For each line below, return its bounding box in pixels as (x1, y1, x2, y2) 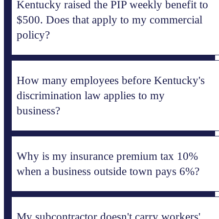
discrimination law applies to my (17, 89, 165, 102)
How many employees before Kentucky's (17, 74, 205, 87)
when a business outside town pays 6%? (17, 165, 199, 178)
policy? (17, 29, 50, 42)
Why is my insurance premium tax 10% (17, 150, 198, 163)
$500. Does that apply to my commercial (17, 14, 202, 26)
